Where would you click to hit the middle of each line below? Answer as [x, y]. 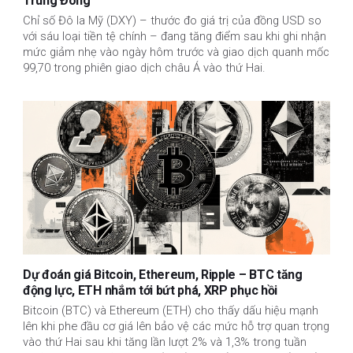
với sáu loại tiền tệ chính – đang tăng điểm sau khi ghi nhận [175, 36]
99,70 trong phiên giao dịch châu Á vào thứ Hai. [144, 67]
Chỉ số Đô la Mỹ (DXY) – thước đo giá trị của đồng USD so [172, 20]
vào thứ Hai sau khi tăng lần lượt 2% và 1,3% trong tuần [165, 342]
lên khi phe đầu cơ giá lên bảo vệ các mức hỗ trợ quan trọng [176, 327]
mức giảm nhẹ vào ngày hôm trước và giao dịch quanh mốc [176, 52]
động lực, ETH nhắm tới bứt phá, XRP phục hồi [150, 290]
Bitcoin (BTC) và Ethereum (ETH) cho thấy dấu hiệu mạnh [171, 311]
